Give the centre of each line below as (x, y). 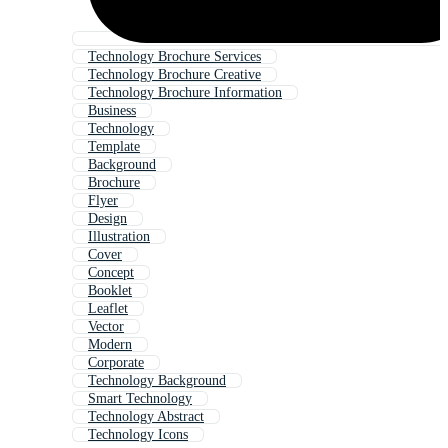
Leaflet (108, 309)
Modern (110, 345)
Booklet (110, 291)
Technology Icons (138, 435)
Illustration (119, 237)
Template (114, 147)
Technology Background (157, 381)
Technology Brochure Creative (174, 75)
